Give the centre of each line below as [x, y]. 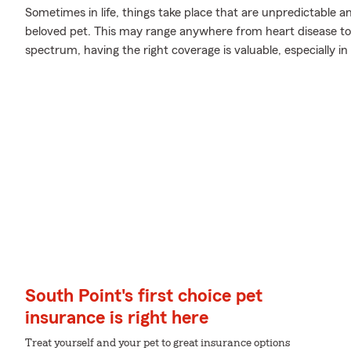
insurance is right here [117, 318]
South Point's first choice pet [144, 297]
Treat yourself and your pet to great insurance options [157, 344]
